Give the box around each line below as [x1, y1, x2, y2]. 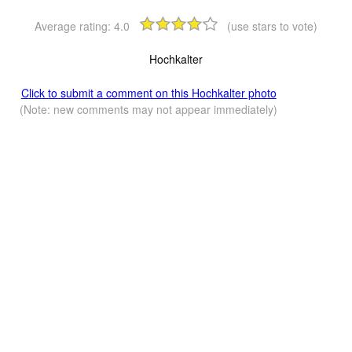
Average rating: [35, 17, 114, 34]
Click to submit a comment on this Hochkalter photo [20, 84, 277, 101]
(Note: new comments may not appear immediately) [20, 101, 278, 117]
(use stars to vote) [227, 17, 317, 34]
